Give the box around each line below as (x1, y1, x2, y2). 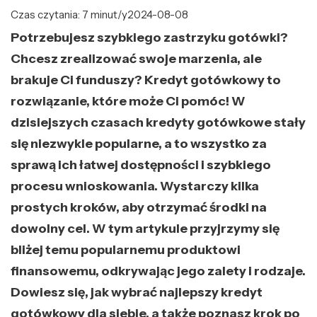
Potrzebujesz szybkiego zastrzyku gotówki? (11, 29, 288, 45)
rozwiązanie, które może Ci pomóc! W (11, 93, 246, 109)
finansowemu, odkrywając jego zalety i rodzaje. (11, 263, 306, 279)
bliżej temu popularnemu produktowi (11, 241, 241, 258)
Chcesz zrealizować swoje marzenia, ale (11, 50, 262, 67)
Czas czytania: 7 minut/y (11, 7, 127, 21)
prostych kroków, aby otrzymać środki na (11, 199, 267, 215)
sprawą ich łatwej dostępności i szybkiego (11, 156, 271, 173)
